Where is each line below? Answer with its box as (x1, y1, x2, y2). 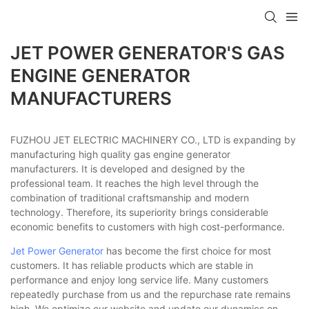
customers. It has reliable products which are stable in (10, 259, 253, 271)
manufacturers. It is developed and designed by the (10, 162, 245, 175)
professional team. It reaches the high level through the (10, 177, 259, 189)
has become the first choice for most (103, 244, 271, 257)
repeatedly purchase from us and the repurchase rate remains (10, 288, 290, 300)
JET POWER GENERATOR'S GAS (10, 42, 285, 63)
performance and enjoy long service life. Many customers (10, 273, 268, 286)
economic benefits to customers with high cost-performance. (10, 220, 285, 232)
